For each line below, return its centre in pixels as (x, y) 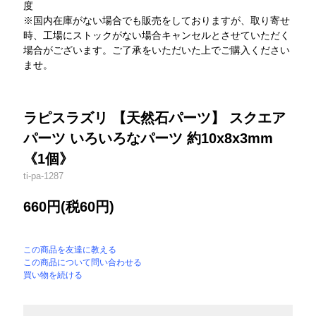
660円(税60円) (69, 207)
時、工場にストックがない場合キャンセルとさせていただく (157, 36)
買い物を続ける (53, 275)
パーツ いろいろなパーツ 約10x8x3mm (148, 139)
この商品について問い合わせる (83, 263)
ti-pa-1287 (44, 176)
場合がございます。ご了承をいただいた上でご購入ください (157, 50)
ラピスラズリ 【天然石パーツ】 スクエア (155, 118)
